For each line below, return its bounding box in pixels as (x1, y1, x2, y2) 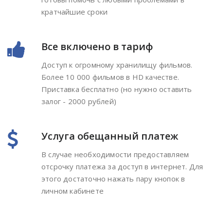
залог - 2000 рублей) (41, 96, 116, 106)
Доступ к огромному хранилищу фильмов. (41, 60, 193, 70)
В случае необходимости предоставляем (41, 149, 189, 159)
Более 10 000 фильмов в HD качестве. (41, 72, 179, 82)
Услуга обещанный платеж (41, 129, 178, 143)
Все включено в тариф (41, 40, 153, 53)
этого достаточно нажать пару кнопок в (41, 174, 185, 183)
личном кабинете (41, 186, 104, 196)
